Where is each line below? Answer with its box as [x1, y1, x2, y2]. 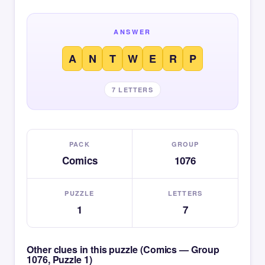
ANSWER [114, 27, 151, 36]
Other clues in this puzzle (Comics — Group [27, 243, 219, 256]
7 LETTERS [112, 85, 153, 94]
